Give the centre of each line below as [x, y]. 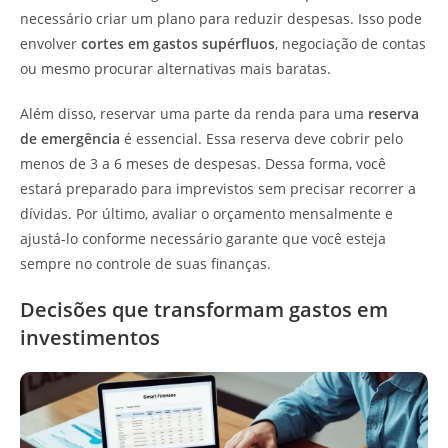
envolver [50, 43]
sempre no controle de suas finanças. [145, 263]
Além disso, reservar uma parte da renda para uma [194, 113]
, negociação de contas [350, 43]
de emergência [70, 138]
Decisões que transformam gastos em [204, 309]
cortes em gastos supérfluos [178, 43]
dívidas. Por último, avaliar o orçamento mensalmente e [206, 213]
